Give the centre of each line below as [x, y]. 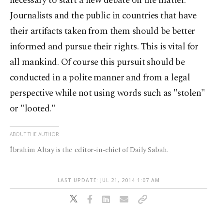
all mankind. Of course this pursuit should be [97, 62]
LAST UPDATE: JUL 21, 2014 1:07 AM [108, 180]
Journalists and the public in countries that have [103, 16]
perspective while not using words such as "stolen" [108, 93]
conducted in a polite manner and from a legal [100, 78]
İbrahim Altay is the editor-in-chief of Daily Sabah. [89, 150]
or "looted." [33, 109]
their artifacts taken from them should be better [102, 31]
